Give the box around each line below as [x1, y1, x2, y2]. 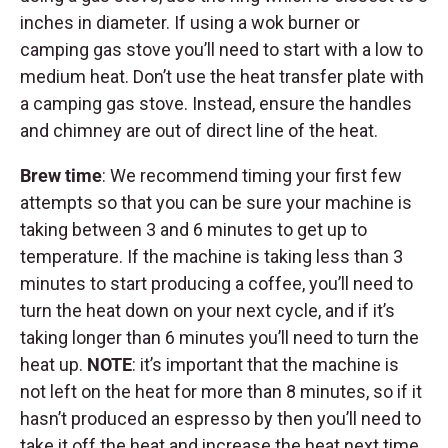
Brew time [20, 165, 102, 187]
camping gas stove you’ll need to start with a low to [20, 39, 423, 61]
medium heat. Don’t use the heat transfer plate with [20, 66, 424, 88]
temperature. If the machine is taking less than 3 [20, 246, 403, 268]
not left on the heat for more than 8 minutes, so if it [20, 381, 422, 403]
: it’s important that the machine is [132, 354, 399, 376]
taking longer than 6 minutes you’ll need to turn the [20, 327, 419, 349]
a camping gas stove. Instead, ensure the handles [20, 93, 412, 115]
